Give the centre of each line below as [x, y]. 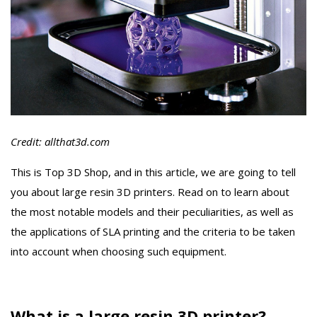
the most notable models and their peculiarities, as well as [152, 212]
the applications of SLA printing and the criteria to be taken [153, 232]
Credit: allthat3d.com [60, 142]
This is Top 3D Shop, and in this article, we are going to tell [153, 172]
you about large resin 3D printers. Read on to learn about [150, 192]
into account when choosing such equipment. [119, 252]
